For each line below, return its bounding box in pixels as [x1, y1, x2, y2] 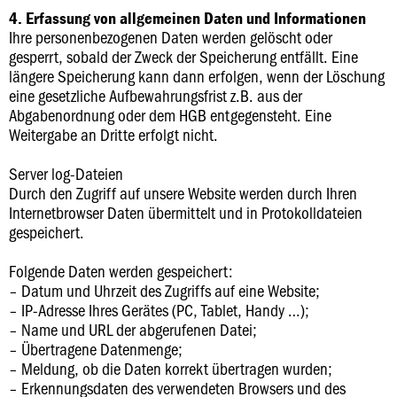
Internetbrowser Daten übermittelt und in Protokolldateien [9, 201, 362, 223]
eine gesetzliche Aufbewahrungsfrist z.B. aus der [9, 84, 302, 106]
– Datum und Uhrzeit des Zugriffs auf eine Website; [9, 279, 320, 301]
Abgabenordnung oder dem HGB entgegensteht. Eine [9, 104, 331, 126]
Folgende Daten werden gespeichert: [9, 260, 233, 282]
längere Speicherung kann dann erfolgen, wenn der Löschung [9, 65, 385, 87]
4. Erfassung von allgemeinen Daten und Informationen [9, 7, 366, 28]
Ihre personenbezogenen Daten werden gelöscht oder [9, 26, 332, 48]
